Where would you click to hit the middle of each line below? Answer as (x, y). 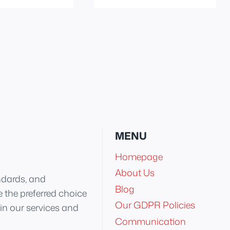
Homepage (139, 156)
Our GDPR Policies (155, 205)
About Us (135, 173)
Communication (150, 222)
